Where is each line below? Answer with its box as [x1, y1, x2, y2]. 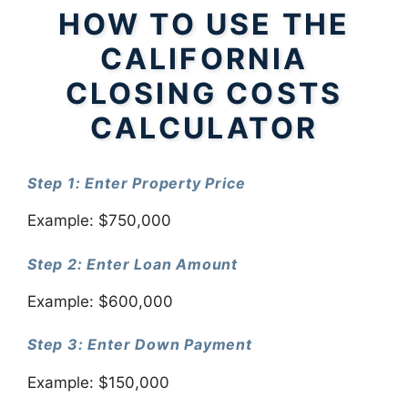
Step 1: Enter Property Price [27, 174, 246, 192]
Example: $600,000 [27, 291, 173, 311]
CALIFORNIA [99, 41, 309, 76]
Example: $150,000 [27, 372, 169, 392]
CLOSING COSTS [65, 76, 343, 111]
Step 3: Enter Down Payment [27, 335, 252, 354]
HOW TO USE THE [57, 6, 351, 42]
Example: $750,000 [27, 211, 171, 230]
